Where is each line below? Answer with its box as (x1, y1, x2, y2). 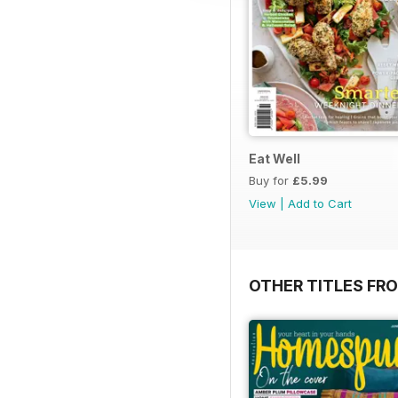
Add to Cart (288, 196, 352, 211)
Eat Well (249, 151, 300, 167)
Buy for (249, 173, 292, 188)
